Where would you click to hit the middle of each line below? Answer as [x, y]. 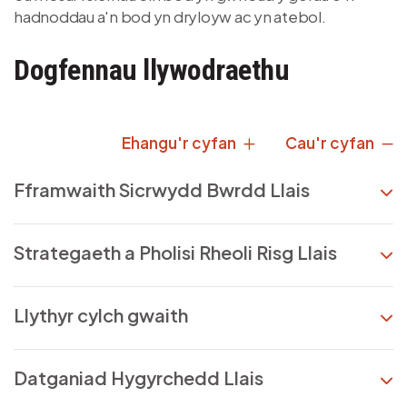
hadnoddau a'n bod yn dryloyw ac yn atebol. [170, 16]
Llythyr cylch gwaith [101, 314]
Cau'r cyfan [331, 142]
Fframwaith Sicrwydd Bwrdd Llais [162, 189]
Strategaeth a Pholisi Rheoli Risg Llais [175, 252]
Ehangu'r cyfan [180, 142]
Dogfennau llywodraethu [151, 69]
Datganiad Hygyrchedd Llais [139, 377]
